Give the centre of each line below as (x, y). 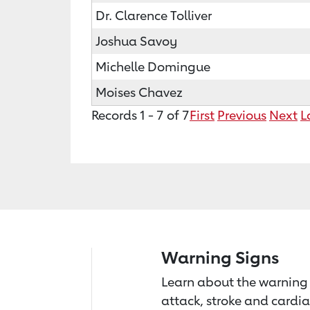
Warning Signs (220, 257)
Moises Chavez (139, 92)
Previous (242, 115)
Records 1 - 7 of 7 (140, 115)
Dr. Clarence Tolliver (154, 15)
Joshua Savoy (136, 41)
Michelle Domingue (153, 66)
